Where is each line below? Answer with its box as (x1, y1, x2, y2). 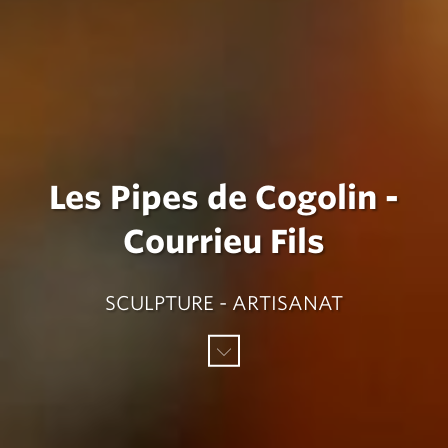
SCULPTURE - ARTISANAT (105, 291, 343, 315)
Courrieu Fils (123, 221, 325, 261)
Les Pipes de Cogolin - (49, 177, 399, 217)
